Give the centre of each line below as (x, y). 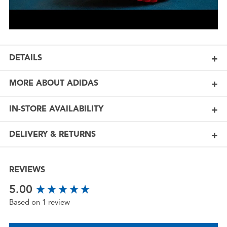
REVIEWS (27, 169)
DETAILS (25, 58)
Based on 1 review (39, 202)
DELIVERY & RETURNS (52, 134)
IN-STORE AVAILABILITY (56, 109)
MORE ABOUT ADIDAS (53, 83)
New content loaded (46, 186)
